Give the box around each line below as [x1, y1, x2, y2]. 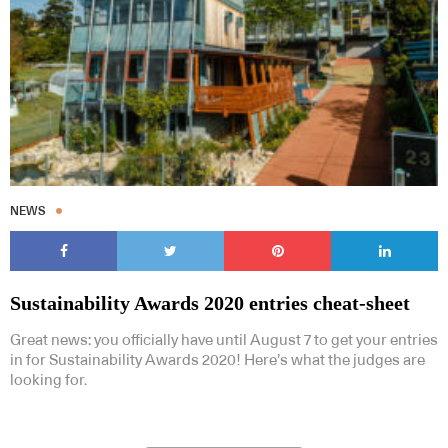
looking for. [10, 372, 87, 388]
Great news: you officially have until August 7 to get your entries [10, 332, 438, 348]
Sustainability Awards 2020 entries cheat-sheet [10, 291, 410, 314]
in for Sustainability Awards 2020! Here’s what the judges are [10, 352, 425, 368]
